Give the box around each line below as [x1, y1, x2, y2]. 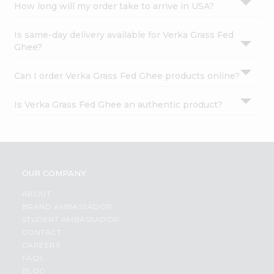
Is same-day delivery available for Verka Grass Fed [14, 29, 234, 41]
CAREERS [21, 240, 61, 250]
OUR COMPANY [21, 168, 86, 179]
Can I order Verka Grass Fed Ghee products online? [14, 70, 240, 82]
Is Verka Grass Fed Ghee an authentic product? [14, 99, 223, 111]
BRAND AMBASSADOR [21, 202, 113, 212]
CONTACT [21, 228, 62, 237]
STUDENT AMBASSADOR [21, 215, 120, 224]
